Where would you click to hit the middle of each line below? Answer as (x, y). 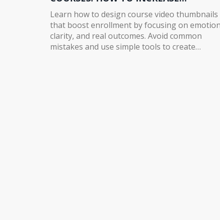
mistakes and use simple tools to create (123, 46)
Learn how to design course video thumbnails (134, 14)
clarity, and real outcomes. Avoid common (126, 36)
